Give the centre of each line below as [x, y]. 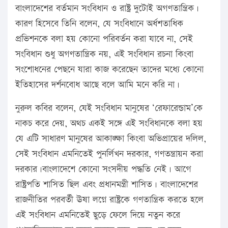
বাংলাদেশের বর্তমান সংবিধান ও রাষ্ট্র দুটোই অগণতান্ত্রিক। [107, 9]
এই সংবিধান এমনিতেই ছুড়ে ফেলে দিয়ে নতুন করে [98, 215]
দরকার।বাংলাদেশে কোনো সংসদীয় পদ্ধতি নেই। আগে [103, 169]
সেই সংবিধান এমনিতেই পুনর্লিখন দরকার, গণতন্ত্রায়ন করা [109, 154]
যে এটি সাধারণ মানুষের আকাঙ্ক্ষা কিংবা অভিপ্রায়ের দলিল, [111, 139]
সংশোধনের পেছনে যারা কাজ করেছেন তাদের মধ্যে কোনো [109, 70]
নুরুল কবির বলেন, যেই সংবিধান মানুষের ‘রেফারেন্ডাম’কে [109, 108]
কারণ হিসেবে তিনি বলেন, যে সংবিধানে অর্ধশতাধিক [99, 24]
